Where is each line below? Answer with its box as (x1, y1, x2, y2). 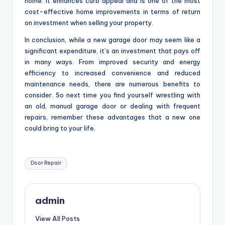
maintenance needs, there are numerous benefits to (25, 80, 200, 88)
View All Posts (35, 214, 80, 223)
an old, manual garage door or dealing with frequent (25, 102, 200, 110)
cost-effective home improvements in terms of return (25, 8, 200, 16)
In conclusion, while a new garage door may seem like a (25, 36, 200, 44)
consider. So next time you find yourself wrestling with (25, 91, 200, 99)
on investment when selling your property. (25, 19, 153, 27)
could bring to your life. (25, 124, 95, 133)
